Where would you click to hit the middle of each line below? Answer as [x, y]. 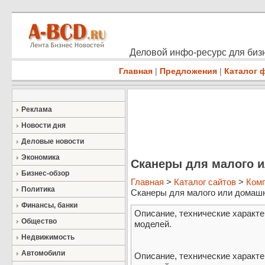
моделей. [153, 224]
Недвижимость [48, 237]
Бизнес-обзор [45, 173]
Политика [38, 189]
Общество [39, 221]
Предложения [188, 71]
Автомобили [43, 253]
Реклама [37, 109]
